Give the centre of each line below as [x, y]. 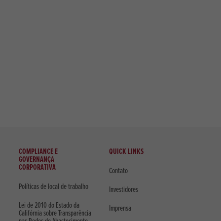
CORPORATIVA [37, 168]
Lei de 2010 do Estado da [49, 205]
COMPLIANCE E [38, 152]
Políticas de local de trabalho [54, 186]
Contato [119, 171]
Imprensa [120, 209]
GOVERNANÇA [37, 160]
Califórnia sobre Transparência [55, 213]
